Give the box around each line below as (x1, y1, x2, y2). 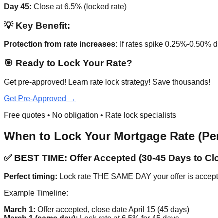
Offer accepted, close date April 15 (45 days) (36, 205, 189, 214)
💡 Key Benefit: (4, 20, 70, 31)
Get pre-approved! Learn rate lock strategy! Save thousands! (4, 77, 210, 86)
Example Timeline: (4, 189, 68, 198)
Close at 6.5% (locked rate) (32, 2, 127, 11)
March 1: (4, 205, 36, 214)
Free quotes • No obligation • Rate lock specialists (4, 110, 176, 119)
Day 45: (4, 2, 32, 11)
